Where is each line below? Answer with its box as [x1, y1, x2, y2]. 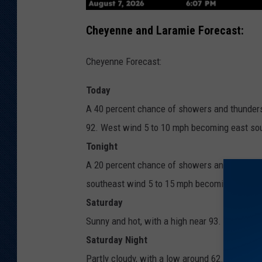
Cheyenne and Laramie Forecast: [86, 24, 244, 38]
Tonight [86, 140, 118, 153]
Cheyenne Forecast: [86, 56, 161, 68]
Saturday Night [86, 234, 147, 246]
